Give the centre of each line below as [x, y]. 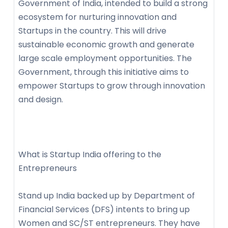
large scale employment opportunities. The [105, 59]
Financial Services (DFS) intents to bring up [104, 210]
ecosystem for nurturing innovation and [97, 17]
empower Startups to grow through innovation [112, 86]
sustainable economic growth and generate [106, 45]
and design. [41, 100]
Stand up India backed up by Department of [107, 196]
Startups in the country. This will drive [92, 31]
